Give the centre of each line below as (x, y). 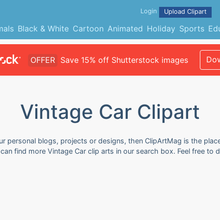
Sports (192, 28)
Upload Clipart (185, 12)
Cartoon (88, 28)
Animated (125, 28)
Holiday (161, 28)
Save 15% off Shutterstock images (124, 60)
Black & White (43, 28)
